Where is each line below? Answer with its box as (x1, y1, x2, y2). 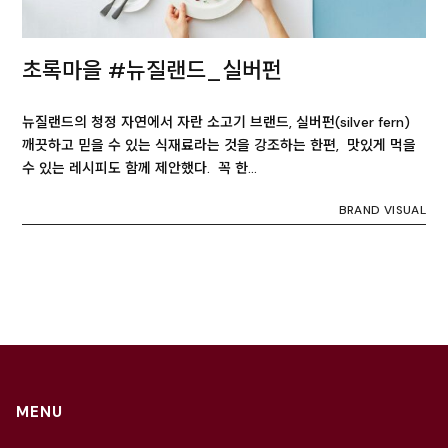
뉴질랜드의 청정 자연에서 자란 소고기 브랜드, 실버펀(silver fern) (22, 112, 410, 131)
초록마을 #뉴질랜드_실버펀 (22, 55, 282, 85)
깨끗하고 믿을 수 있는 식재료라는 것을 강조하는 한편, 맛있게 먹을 (22, 135, 416, 154)
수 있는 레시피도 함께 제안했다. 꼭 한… (22, 158, 257, 177)
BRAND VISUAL (338, 201, 426, 218)
